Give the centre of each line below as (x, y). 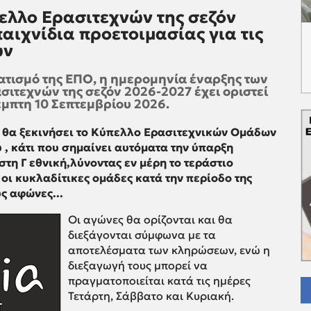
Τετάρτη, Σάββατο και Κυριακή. (151, 296)
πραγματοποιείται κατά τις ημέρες (159, 281)
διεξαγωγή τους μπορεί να (138, 266)
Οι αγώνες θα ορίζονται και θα (150, 220)
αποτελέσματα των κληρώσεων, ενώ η (169, 250)
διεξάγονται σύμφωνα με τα (142, 235)
